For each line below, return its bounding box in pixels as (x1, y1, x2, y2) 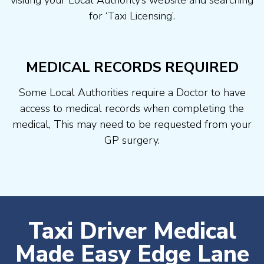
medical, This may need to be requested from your (12, 117, 252, 131)
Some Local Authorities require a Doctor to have (18, 85, 246, 100)
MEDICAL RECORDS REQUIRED (25, 57, 239, 77)
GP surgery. (104, 133, 160, 147)
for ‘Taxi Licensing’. (89, 9, 175, 24)
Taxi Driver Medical (28, 215, 236, 247)
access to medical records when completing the (20, 101, 244, 115)
